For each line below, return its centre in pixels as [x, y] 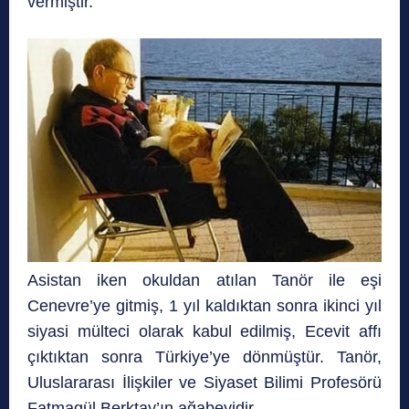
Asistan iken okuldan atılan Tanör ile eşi [204, 280]
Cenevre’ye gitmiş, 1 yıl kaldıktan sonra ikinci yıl [204, 305]
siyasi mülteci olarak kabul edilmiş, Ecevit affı [204, 331]
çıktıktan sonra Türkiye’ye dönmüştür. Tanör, [204, 357]
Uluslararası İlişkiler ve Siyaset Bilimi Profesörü [204, 382]
